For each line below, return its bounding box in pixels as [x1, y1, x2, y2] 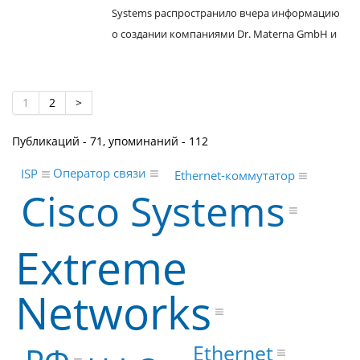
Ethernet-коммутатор [174, 167, 296, 184]
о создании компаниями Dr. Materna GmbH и [112, 27, 337, 41]
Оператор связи [53, 165, 147, 182]
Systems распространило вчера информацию [112, 6, 340, 20]
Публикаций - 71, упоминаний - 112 [12, 133, 208, 149]
